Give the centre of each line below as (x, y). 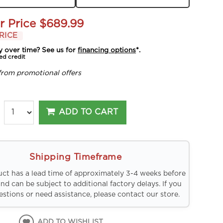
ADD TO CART (89, 112)
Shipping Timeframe (76, 157)
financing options (107, 50)
